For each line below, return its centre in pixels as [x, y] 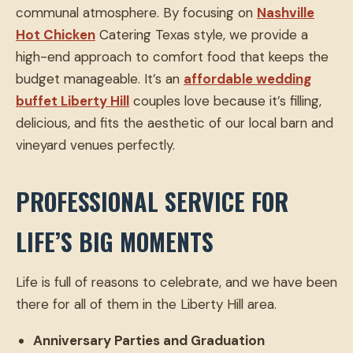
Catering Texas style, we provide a [202, 35]
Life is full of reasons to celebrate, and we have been [176, 282]
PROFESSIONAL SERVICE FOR [152, 202]
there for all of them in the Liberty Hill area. [146, 305]
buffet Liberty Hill [72, 101]
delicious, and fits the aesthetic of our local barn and [175, 123]
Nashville [286, 13]
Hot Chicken [56, 35]
